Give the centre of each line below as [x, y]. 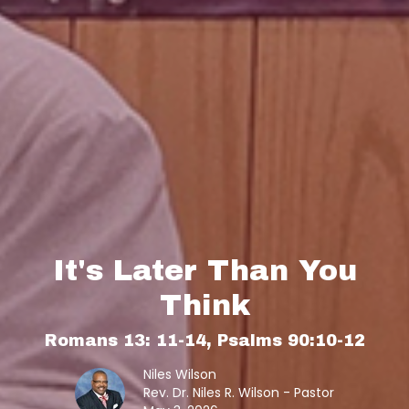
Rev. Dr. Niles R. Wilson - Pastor [239, 393]
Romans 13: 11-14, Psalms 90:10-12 [204, 341]
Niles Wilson [180, 374]
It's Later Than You [204, 271]
